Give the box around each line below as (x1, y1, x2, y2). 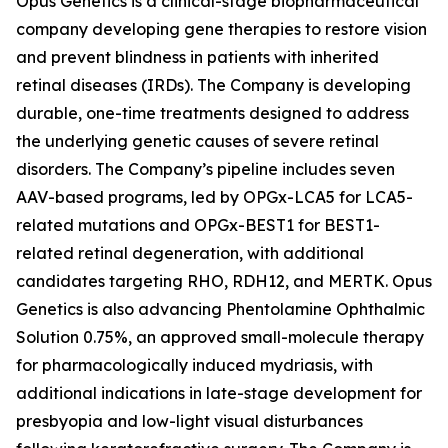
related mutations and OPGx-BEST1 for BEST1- (16, 215, 380, 235)
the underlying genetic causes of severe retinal (16, 131, 379, 151)
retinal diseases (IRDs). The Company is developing (16, 75, 411, 95)
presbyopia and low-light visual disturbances (16, 411, 363, 431)
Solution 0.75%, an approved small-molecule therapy (16, 327, 424, 347)
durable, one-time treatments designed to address (16, 103, 409, 123)
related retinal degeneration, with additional (16, 243, 364, 263)
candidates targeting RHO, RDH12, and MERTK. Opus (16, 271, 432, 291)
